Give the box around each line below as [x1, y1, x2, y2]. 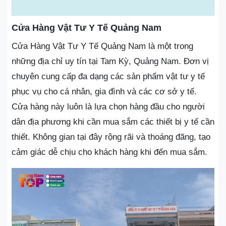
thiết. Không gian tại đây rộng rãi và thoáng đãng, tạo [12, 132, 210, 142]
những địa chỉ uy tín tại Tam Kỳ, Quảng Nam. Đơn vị [12, 56, 209, 66]
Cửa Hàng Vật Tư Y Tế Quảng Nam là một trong [12, 41, 193, 51]
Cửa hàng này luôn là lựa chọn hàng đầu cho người [12, 101, 205, 111]
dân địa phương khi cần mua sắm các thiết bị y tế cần [12, 117, 214, 127]
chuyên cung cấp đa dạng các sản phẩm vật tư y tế [12, 71, 205, 81]
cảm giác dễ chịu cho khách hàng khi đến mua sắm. [12, 147, 207, 157]
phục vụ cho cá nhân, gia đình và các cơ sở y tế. [12, 86, 197, 96]
